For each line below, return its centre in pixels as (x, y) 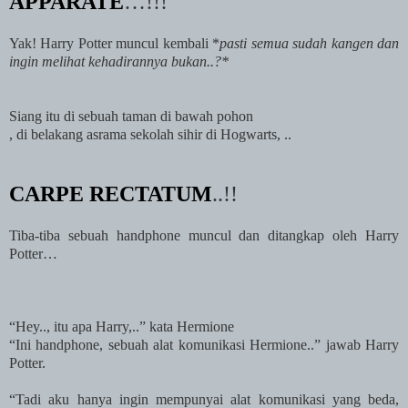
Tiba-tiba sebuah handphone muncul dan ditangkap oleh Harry (204, 235)
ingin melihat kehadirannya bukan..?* (119, 61)
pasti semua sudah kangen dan (310, 43)
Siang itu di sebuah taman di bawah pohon (131, 116)
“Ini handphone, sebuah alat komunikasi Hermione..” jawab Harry (204, 344)
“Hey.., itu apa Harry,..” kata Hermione (122, 326)
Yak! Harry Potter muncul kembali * (115, 43)
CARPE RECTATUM (111, 194)
